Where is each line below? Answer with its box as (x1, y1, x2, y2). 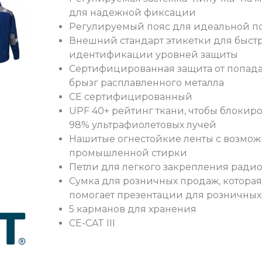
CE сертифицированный (69, 91, 192, 103)
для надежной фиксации (69, 7, 196, 19)
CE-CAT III (69, 218, 115, 229)
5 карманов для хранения (69, 204, 196, 215)
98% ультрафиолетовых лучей (69, 119, 216, 131)
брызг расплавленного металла (69, 77, 224, 89)
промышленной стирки (69, 147, 187, 159)
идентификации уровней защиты (69, 49, 238, 61)
